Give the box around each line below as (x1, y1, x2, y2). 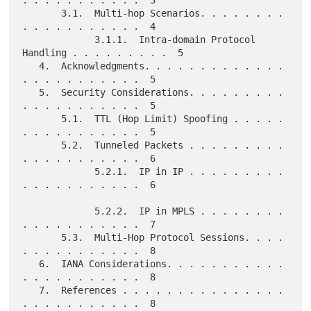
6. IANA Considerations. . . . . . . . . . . (22, 258, 40, 270)
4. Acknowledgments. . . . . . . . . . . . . (22, 60, 40, 72)
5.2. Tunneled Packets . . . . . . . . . (22, 140, 62, 151)
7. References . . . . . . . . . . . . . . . (22, 285, 40, 296)
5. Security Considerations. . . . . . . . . (22, 87, 40, 99)
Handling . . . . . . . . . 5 (22, 47, 184, 59)
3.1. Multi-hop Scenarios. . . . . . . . (22, 8, 62, 19)
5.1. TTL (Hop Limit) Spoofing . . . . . (22, 113, 62, 125)
